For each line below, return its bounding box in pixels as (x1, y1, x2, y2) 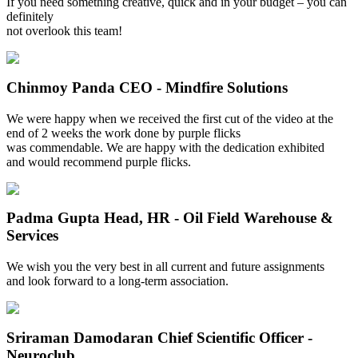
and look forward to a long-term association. (6, 273, 229, 288)
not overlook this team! (6, 24, 122, 38)
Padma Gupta (6, 209, 104, 227)
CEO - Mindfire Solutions (119, 78, 288, 96)
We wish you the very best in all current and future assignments (6, 259, 324, 273)
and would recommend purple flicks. (6, 154, 191, 169)
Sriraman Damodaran (6, 328, 157, 346)
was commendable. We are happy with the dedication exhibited (6, 140, 324, 154)
